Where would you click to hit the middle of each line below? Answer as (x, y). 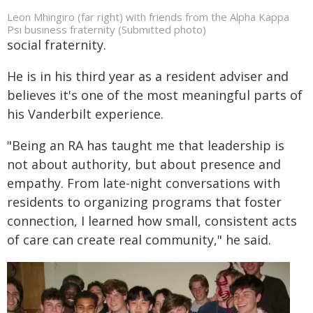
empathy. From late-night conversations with (144, 183)
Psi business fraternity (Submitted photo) (107, 29)
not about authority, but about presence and (144, 164)
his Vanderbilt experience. (85, 114)
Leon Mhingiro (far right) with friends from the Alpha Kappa (148, 16)
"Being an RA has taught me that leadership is (146, 145)
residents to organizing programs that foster (144, 202)
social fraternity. (57, 44)
